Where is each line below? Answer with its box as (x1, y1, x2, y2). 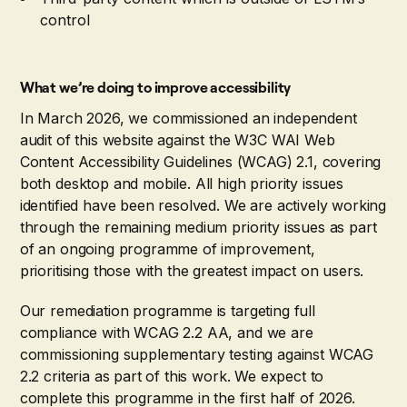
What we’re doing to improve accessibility (19, 77, 292, 96)
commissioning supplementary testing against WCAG (19, 344, 374, 363)
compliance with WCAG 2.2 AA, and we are (19, 323, 313, 342)
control (39, 10, 90, 29)
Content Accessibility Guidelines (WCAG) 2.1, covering (19, 152, 382, 171)
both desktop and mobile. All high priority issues (19, 174, 343, 193)
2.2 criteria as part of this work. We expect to (19, 366, 324, 385)
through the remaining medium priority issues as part (19, 217, 377, 236)
